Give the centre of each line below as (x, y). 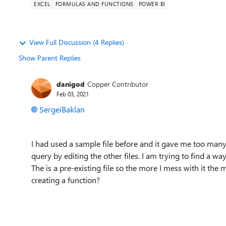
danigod (71, 84)
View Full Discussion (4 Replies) (77, 42)
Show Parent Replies (50, 58)
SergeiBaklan (62, 109)
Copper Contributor (118, 84)
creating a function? (66, 180)
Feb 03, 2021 (73, 94)
